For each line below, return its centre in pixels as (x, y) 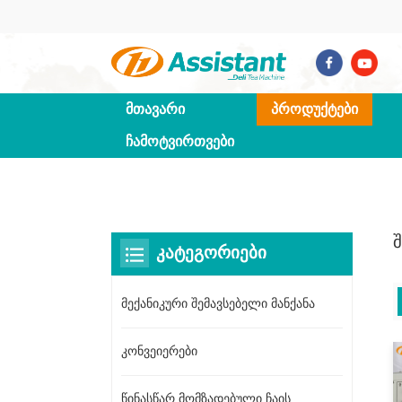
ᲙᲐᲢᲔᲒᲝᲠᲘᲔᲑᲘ (211, 253)
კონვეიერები (159, 351)
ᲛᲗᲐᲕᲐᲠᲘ (155, 109)
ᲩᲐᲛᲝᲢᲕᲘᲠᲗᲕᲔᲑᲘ (180, 141)
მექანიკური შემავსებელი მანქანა (218, 303)
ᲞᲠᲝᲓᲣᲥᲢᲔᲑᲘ (315, 109)
